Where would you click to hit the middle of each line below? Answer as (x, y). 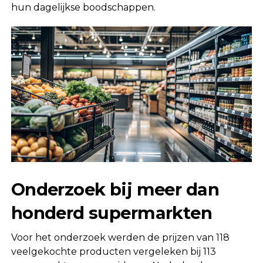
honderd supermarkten (112, 213)
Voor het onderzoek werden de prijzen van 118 (120, 237)
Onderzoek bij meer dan (115, 189)
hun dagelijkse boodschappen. (83, 7)
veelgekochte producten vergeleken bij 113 (113, 251)
